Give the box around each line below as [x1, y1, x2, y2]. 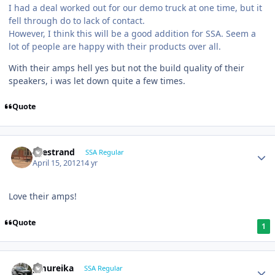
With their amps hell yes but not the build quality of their [9, 61, 244, 74]
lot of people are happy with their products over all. [9, 40, 221, 52]
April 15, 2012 [33, 158, 81, 169]
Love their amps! [9, 190, 77, 203]
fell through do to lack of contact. [9, 14, 145, 26]
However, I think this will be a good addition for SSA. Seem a [9, 27, 256, 39]
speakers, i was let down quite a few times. [9, 74, 185, 87]
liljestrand [33, 145, 76, 158]
